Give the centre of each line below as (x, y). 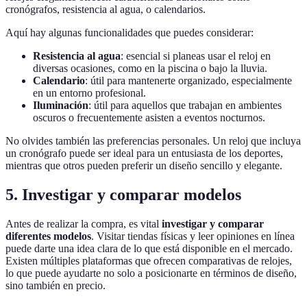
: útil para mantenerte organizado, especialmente (188, 81)
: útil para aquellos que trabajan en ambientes (185, 106)
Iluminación (61, 106)
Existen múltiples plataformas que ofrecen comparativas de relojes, (149, 260)
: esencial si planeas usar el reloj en (196, 56)
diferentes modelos (48, 236)
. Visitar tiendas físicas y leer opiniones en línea (193, 236)
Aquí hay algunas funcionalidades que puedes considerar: (130, 33)
